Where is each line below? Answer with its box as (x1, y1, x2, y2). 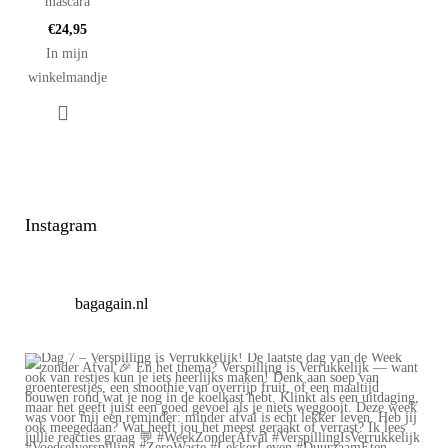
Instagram (25, 214, 97, 235)
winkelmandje (27, 70, 107, 86)
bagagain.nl (75, 294, 148, 312)
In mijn (46, 46, 89, 62)
